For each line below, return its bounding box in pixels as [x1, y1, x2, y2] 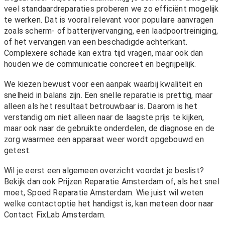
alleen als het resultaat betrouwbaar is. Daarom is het [4, 101, 197, 111]
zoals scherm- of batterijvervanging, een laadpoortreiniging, [4, 26, 218, 36]
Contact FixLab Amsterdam [4, 210, 104, 220]
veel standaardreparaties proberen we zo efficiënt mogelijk [4, 4, 219, 14]
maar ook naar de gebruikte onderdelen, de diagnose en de [4, 124, 215, 134]
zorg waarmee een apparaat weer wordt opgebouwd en [4, 135, 204, 145]
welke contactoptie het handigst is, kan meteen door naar [4, 199, 214, 209]
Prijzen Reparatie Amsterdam [58, 177, 164, 187]
